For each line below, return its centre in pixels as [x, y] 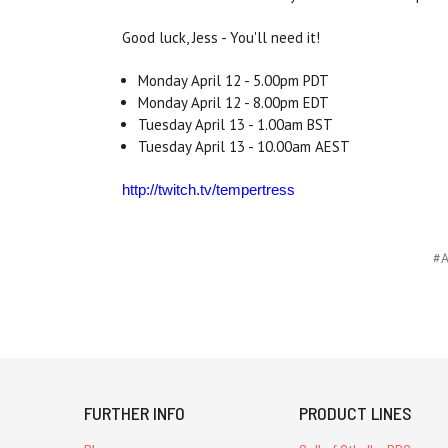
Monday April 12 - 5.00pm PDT [234, 81]
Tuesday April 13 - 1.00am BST [236, 125]
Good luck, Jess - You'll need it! [221, 38]
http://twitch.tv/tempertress [208, 190]
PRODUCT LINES [356, 413]
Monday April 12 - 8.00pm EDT [234, 103]
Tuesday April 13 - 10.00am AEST [244, 147]
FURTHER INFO [134, 413]
